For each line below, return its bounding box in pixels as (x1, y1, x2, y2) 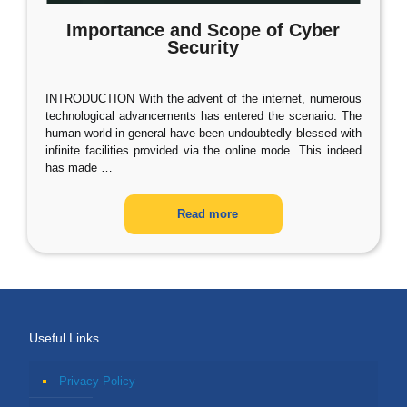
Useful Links (29, 331, 99, 345)
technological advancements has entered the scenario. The (45, 109, 362, 123)
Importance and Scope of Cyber (66, 20, 341, 40)
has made (45, 161, 97, 174)
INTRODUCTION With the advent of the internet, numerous (45, 92, 362, 105)
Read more (177, 207, 239, 221)
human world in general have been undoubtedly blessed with (45, 126, 362, 140)
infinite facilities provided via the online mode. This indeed (45, 144, 362, 157)
